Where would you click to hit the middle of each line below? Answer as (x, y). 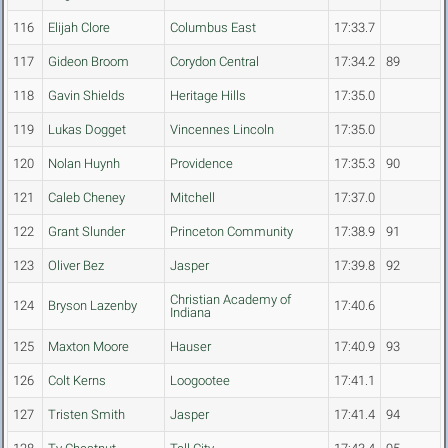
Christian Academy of (230, 300)
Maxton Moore (88, 347)
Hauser (190, 347)
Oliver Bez (76, 266)
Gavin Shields (86, 96)
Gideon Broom (88, 62)
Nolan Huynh (84, 164)
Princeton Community (231, 232)
